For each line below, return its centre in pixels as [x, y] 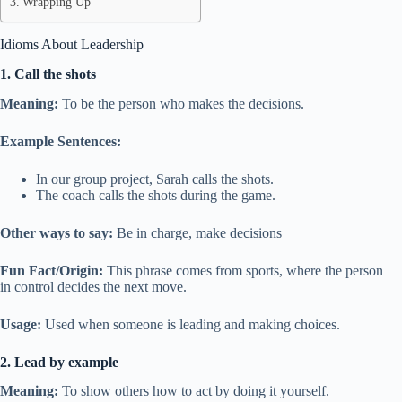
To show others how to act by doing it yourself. [194, 391]
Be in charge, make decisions [197, 232]
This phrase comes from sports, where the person [243, 270]
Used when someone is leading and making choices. [191, 324]
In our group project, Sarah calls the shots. [155, 179]
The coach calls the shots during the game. [156, 195]
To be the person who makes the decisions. [181, 103]
